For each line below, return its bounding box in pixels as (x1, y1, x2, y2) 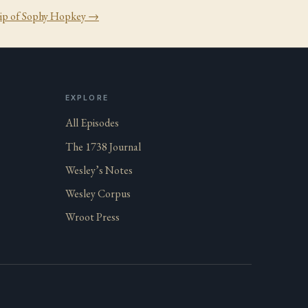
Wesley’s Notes (65, 162, 133, 177)
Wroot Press (65, 210, 120, 225)
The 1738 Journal (65, 139, 141, 154)
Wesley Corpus (65, 186, 131, 201)
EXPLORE (65, 93, 109, 102)
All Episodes (65, 115, 119, 131)
